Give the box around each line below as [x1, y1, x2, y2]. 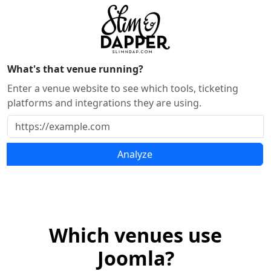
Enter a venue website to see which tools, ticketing [7, 82, 238, 95]
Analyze [117, 148, 152, 161]
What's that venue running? [7, 62, 143, 76]
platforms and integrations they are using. [7, 96, 201, 109]
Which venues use [49, 222, 222, 248]
